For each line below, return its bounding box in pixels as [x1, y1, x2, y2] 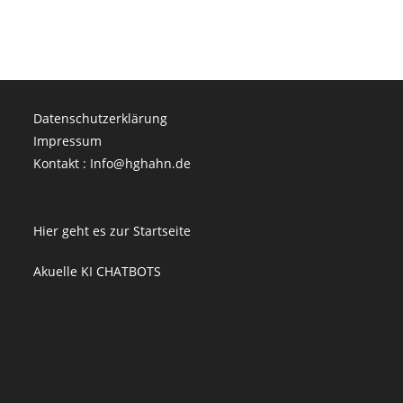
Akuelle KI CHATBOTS [33, 263, 162, 280]
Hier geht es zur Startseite [33, 222, 192, 239]
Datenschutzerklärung [33, 110, 168, 127]
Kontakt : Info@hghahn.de [33, 155, 192, 172]
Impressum [33, 132, 103, 149]
